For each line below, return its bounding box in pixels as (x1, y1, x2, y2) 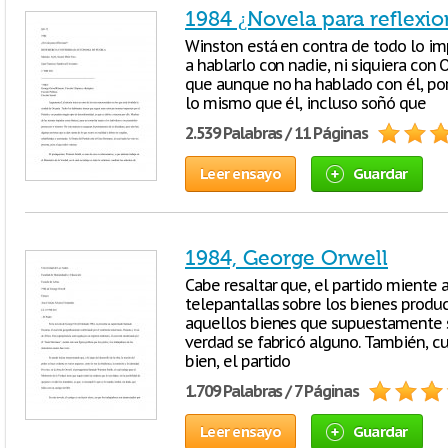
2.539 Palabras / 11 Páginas (185, 123, 368, 143)
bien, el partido (185, 351, 291, 371)
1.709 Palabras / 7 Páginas (185, 381, 359, 401)
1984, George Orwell (185, 246, 388, 270)
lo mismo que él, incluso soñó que (185, 93, 426, 113)
